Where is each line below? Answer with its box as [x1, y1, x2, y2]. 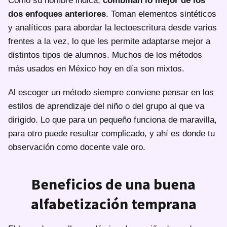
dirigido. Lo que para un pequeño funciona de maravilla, [8, 115, 217, 125]
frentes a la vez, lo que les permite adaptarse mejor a [8, 36, 210, 46]
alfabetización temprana [30, 194, 197, 213]
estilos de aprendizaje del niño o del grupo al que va [8, 101, 204, 111]
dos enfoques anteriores [8, 9, 106, 19]
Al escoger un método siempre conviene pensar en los [8, 87, 214, 97]
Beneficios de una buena [31, 174, 196, 194]
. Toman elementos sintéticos [106, 9, 216, 19]
